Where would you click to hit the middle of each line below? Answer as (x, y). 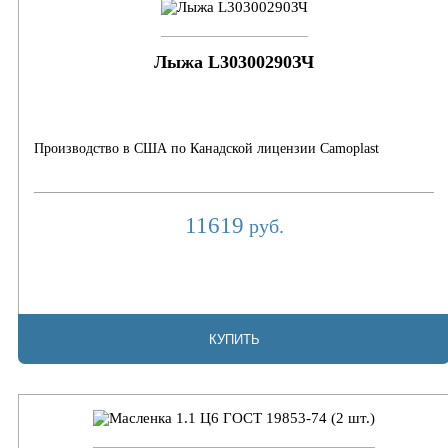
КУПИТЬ (234, 339)
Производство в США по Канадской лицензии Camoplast (206, 149)
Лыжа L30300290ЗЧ (234, 62)
